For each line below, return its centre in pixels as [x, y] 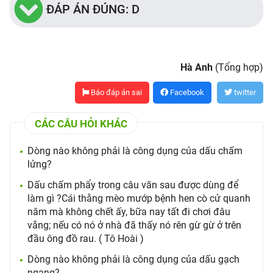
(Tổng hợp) [238, 67]
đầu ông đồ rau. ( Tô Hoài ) [86, 239]
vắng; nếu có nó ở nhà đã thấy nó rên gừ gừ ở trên [134, 225]
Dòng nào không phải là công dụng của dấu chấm [135, 151]
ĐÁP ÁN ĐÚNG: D [93, 9]
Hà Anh [197, 67]
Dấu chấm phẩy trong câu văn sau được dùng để [133, 185]
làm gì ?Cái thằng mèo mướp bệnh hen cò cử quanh [139, 198]
